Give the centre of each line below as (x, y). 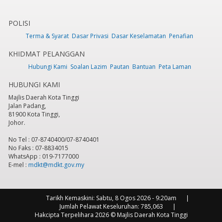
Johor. (17, 123)
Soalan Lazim (88, 67)
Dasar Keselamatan (139, 36)
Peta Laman (175, 67)
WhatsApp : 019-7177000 (45, 157)
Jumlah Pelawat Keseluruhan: (99, 207)
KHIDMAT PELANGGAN (47, 54)
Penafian (181, 36)
